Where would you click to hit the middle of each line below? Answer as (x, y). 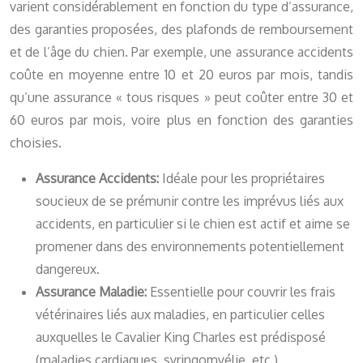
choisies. (36, 143)
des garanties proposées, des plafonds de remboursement (181, 30)
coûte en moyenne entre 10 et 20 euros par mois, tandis (181, 75)
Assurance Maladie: (93, 292)
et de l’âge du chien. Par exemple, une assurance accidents (181, 52)
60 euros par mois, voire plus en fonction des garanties (181, 120)
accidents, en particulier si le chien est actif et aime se (193, 224)
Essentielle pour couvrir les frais (243, 292)
